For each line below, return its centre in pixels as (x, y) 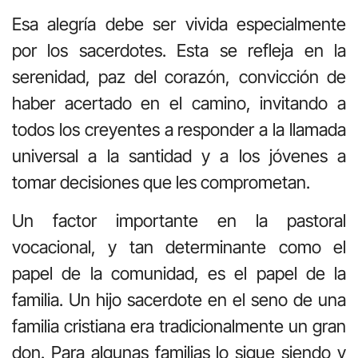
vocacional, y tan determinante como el (179, 247)
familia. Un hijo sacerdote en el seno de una (179, 299)
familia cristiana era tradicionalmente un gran (179, 326)
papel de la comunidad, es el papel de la (179, 273)
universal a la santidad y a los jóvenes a (179, 156)
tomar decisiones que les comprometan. (163, 183)
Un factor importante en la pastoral (179, 220)
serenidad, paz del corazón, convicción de (179, 77)
